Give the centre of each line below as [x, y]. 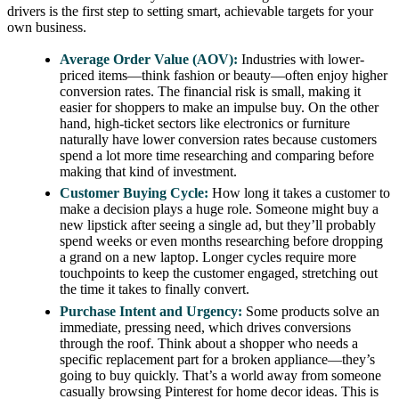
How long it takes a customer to [300, 193]
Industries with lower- [301, 59]
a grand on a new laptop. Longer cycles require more [208, 257]
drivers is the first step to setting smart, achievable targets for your [190, 12]
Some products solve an [311, 311]
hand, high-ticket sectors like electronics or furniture [205, 123]
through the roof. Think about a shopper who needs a [209, 343]
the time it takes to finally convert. [155, 289]
